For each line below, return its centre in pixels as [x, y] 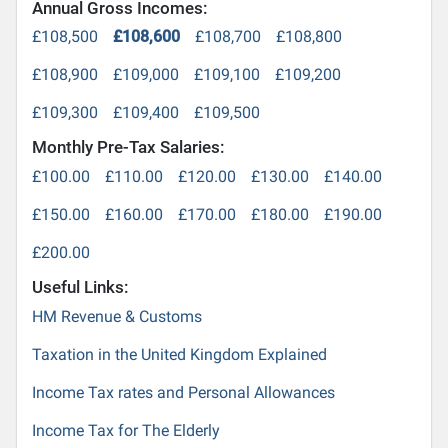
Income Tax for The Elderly [126, 430]
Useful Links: [81, 286]
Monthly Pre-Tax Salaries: [129, 147]
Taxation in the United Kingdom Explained [180, 354]
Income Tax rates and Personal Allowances [184, 392]
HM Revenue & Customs [117, 316]
